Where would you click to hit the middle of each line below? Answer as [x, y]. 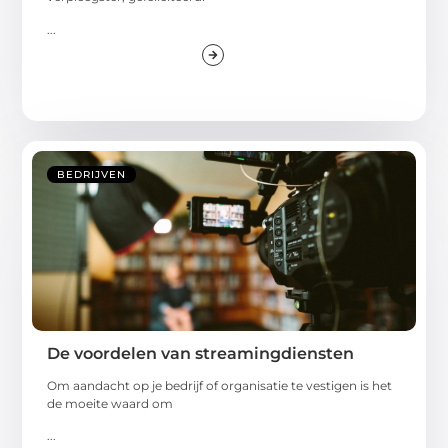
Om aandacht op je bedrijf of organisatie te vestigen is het [220, 385]
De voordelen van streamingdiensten [201, 353]
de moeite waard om [110, 403]
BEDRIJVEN [92, 174]
